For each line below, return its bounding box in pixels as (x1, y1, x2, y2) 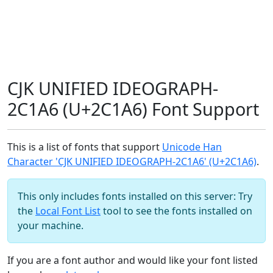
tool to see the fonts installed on (101, 204, 252, 218)
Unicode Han (162, 140, 222, 154)
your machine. (18, 219, 83, 232)
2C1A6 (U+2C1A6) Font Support (7, 97, 259, 121)
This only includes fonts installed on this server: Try (18, 190, 252, 203)
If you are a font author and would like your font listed (7, 253, 258, 267)
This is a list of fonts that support (7, 140, 162, 154)
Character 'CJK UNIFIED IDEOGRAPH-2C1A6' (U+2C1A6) (7, 155, 257, 168)
